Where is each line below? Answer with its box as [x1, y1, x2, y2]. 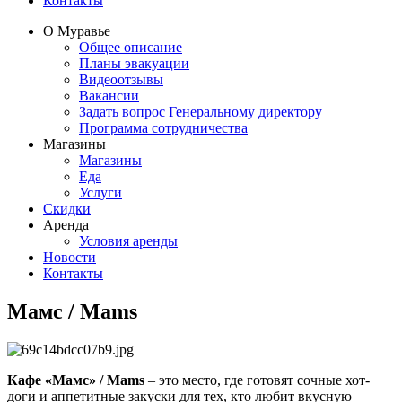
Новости [43, 249, 96, 265]
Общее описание [79, 39, 182, 55]
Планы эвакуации [79, 56, 189, 71]
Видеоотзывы [79, 72, 163, 87]
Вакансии [79, 88, 139, 103]
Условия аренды [79, 233, 178, 249]
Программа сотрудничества [79, 120, 248, 135]
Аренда [43, 217, 89, 232]
